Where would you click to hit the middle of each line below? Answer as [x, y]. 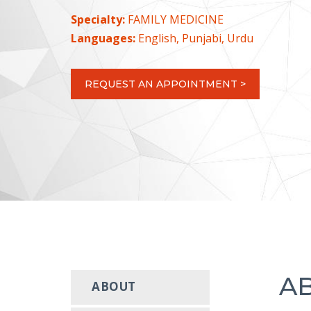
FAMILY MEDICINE [174, 19]
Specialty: [98, 19]
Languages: [103, 38]
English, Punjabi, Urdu [194, 38]
